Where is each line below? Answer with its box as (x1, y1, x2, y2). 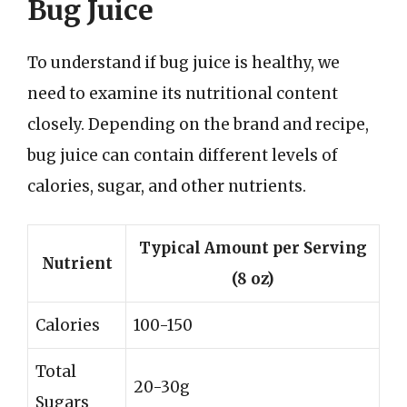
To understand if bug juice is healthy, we (27, 52, 340, 73)
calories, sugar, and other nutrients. (27, 175, 306, 196)
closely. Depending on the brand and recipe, (27, 114, 369, 134)
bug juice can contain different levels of (27, 144, 338, 165)
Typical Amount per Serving (138, 238, 367, 258)
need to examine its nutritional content (27, 83, 338, 104)
